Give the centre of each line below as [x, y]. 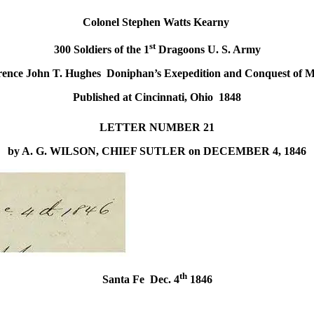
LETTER [123, 127]
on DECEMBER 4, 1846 [247, 151]
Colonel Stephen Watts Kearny [156, 22]
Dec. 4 [162, 279]
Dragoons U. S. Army [208, 49]
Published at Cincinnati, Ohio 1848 [157, 97]
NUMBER [175, 127]
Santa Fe [123, 279]
